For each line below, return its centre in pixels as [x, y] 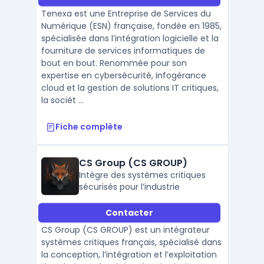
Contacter [129, 212]
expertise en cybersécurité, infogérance [123, 75]
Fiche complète [89, 127]
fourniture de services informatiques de [123, 51]
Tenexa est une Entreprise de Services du [126, 14]
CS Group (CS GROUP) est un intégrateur [125, 230]
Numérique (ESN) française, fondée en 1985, [131, 26]
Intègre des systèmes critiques [142, 175]
